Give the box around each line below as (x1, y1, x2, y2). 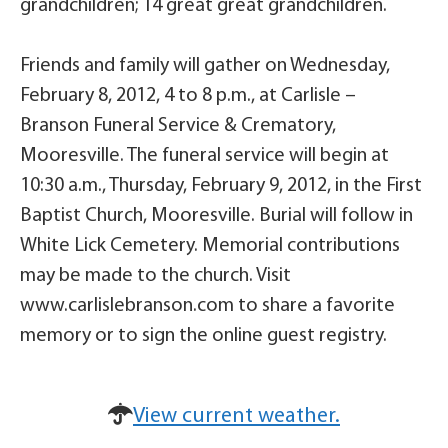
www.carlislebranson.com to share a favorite (20, 296, 395, 316)
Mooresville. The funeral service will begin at (20, 146, 389, 166)
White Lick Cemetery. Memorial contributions (20, 236, 400, 256)
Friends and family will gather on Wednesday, (20, 56, 390, 76)
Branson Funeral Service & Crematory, (20, 116, 336, 136)
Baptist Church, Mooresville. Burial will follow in (20, 206, 413, 226)
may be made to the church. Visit (20, 266, 291, 286)
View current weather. (133, 405, 340, 428)
